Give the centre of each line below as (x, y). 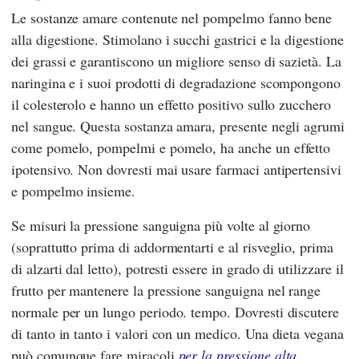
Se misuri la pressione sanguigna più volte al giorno (161, 225)
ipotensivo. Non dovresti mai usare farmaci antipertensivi (176, 169)
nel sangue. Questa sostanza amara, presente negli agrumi (178, 125)
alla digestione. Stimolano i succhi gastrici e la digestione (177, 39)
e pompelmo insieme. (73, 190)
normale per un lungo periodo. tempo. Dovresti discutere (175, 311)
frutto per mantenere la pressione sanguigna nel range (166, 290)
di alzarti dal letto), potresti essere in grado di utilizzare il (177, 268)
